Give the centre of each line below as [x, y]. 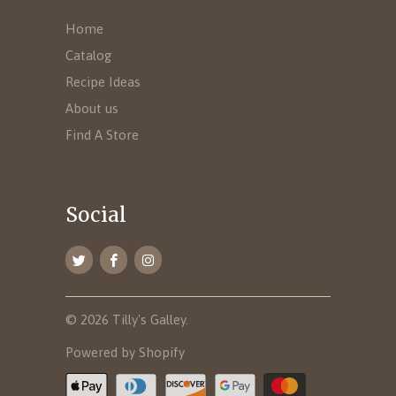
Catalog [88, 56]
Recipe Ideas [103, 82]
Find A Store [102, 135]
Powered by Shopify [125, 353]
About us [92, 109]
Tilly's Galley [149, 320]
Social [96, 214]
